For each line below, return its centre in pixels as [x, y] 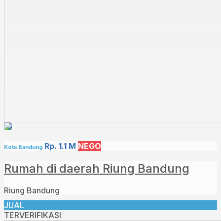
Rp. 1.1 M [60, 146]
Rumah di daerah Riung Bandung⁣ [97, 168]
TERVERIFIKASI [33, 215]
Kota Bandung [24, 147]
